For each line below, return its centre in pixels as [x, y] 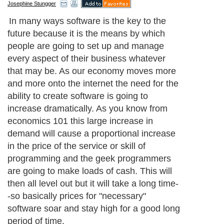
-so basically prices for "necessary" [77, 196]
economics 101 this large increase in [80, 121]
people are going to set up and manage [86, 46]
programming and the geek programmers [89, 158]
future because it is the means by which [86, 33]
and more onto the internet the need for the [93, 83]
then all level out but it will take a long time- [93, 183]
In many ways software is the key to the [87, 21]
